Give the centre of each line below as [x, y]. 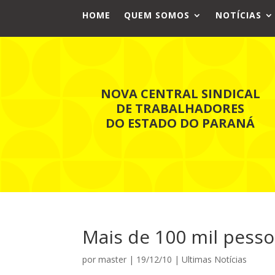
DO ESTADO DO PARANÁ [180, 123]
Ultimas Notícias [215, 259]
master [113, 259]
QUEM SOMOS [157, 15]
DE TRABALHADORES [180, 108]
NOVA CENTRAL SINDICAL [180, 93]
